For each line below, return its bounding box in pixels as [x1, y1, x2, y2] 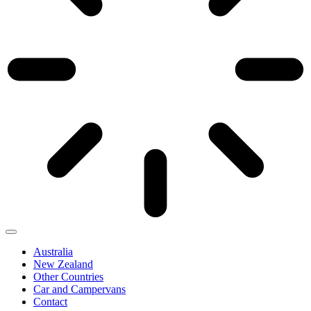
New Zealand [33, 258, 93, 271]
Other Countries [33, 271, 103, 283]
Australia [33, 246, 73, 258]
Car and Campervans [33, 283, 126, 296]
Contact [33, 296, 67, 308]
